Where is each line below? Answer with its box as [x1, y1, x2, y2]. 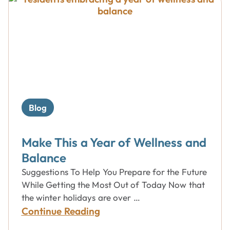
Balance [21, 150, 67, 165]
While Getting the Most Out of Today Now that [21, 179, 205, 190]
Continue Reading [21, 205, 101, 217]
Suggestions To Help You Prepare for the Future [21, 166, 207, 177]
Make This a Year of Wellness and [21, 135, 206, 150]
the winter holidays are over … [21, 192, 140, 203]
